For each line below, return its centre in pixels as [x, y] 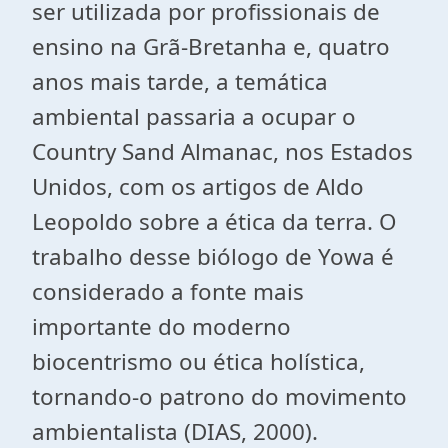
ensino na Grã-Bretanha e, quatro [211, 46]
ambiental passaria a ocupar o [194, 116]
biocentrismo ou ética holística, [198, 361]
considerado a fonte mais [168, 291]
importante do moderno [161, 326]
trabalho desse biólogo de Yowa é [213, 256]
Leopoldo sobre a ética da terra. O [214, 221]
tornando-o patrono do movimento [219, 396]
